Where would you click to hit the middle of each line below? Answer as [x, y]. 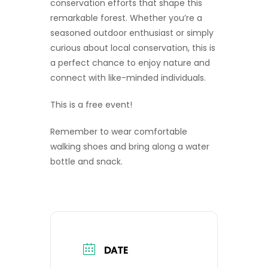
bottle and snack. [86, 162]
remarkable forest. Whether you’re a [126, 18]
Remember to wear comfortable [119, 132]
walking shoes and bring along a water [130, 147]
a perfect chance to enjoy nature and [130, 63]
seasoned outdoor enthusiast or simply [132, 33]
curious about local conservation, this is [133, 48]
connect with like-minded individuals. [128, 78]
